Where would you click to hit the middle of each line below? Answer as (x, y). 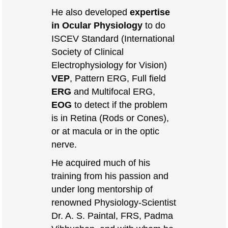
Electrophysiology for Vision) (109, 65)
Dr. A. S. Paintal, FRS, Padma (112, 215)
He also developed (91, 12)
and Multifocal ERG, (113, 91)
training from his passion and (110, 176)
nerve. (64, 144)
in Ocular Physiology (97, 25)
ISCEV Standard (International (113, 38)
